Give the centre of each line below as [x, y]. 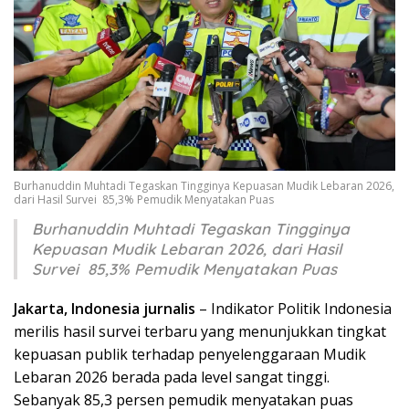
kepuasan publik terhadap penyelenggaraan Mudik [190, 355]
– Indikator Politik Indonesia [294, 309]
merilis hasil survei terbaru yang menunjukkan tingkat [200, 332]
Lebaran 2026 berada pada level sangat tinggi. [172, 378]
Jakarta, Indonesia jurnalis [105, 309]
